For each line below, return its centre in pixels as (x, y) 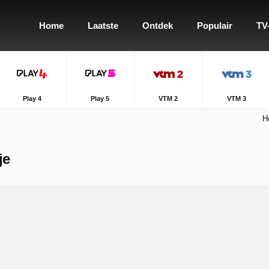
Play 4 (32, 98)
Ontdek (158, 26)
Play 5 (100, 98)
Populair (215, 26)
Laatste (103, 26)
